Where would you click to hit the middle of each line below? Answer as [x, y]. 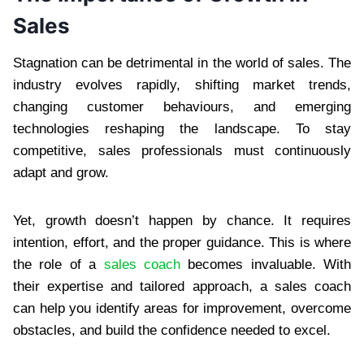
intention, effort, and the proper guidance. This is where [182, 242]
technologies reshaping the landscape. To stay [182, 128]
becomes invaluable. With [265, 264]
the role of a [58, 264]
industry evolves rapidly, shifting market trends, [182, 84]
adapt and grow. [61, 172]
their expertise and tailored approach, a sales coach [182, 286]
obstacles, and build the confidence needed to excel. [172, 330]
